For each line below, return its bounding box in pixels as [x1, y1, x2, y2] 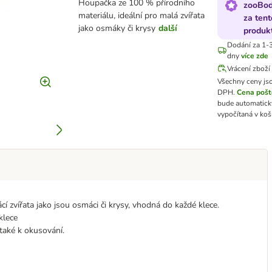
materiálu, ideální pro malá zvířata [78, 10, 205, 21]
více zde [240, 51, 268, 61]
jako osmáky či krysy [78, 22, 155, 34]
